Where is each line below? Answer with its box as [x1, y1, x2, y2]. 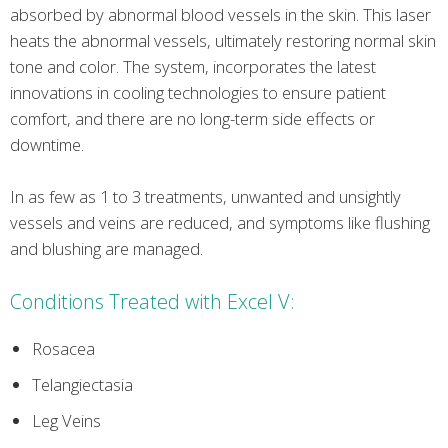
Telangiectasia [31, 373, 133, 397]
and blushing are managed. [10, 237, 203, 261]
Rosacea [31, 337, 95, 361]
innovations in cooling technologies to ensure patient [10, 80, 386, 104]
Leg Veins [31, 409, 101, 433]
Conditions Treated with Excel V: [10, 288, 295, 316]
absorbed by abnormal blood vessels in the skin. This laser [10, 2, 431, 26]
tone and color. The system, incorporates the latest [10, 54, 376, 78]
